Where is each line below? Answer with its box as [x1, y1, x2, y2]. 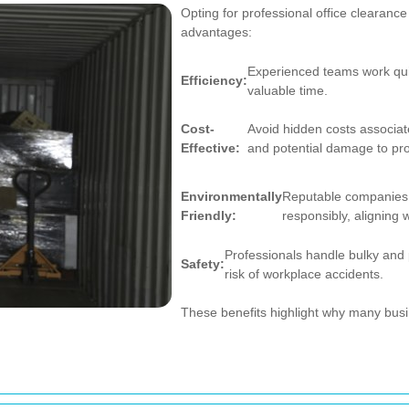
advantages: [181, 25, 252, 39]
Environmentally [181, 189, 282, 204]
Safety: [181, 257, 225, 271]
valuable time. [247, 82, 328, 98]
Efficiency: [181, 73, 247, 88]
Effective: [181, 141, 240, 155]
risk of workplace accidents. [225, 266, 383, 281]
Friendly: [181, 208, 236, 223]
